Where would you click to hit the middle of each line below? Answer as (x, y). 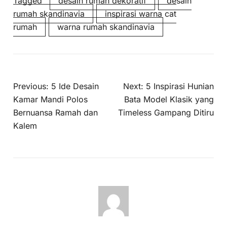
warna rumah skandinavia (106, 27)
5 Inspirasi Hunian (180, 86)
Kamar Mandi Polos (51, 99)
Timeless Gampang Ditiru (166, 112)
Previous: (31, 86)
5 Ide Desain (75, 86)
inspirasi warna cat (141, 13)
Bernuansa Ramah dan (56, 112)
